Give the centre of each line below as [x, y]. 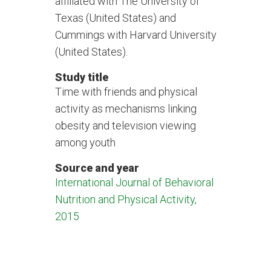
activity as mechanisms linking [126, 109]
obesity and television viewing [125, 126]
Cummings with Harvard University [135, 35]
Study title [81, 77]
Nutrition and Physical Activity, [126, 199]
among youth [85, 142]
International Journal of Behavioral [134, 182]
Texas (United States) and [115, 18]
